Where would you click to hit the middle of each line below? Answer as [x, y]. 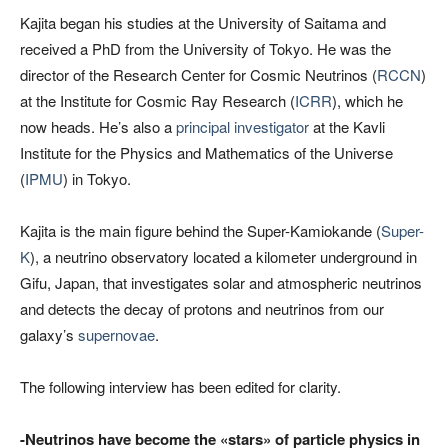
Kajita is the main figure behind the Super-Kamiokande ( [200, 230]
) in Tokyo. [97, 178]
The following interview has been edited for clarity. [180, 386]
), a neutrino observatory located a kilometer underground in [223, 256]
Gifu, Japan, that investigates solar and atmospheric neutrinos [221, 282]
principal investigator [242, 126]
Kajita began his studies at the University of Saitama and [203, 22]
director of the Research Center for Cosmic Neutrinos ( [198, 74]
